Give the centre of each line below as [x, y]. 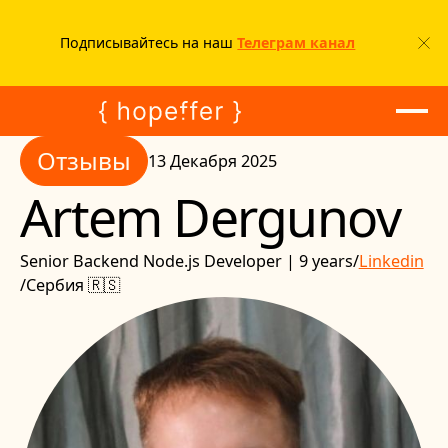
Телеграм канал [296, 43]
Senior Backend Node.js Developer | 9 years [186, 261]
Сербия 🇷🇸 [72, 285]
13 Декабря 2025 [212, 160]
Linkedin [391, 261]
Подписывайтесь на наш [149, 43]
